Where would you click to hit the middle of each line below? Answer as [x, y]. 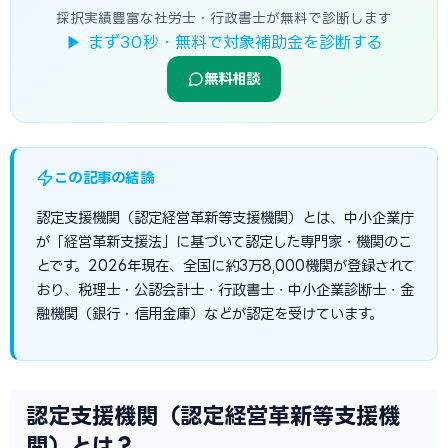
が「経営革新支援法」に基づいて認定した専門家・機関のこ [224, 241]
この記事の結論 [104, 177]
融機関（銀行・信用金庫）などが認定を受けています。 [209, 313]
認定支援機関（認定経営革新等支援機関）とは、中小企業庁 [225, 217]
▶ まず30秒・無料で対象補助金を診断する [224, 42]
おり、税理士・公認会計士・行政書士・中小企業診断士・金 [225, 289]
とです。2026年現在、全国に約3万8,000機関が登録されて [225, 265]
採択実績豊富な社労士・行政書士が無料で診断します [224, 17]
